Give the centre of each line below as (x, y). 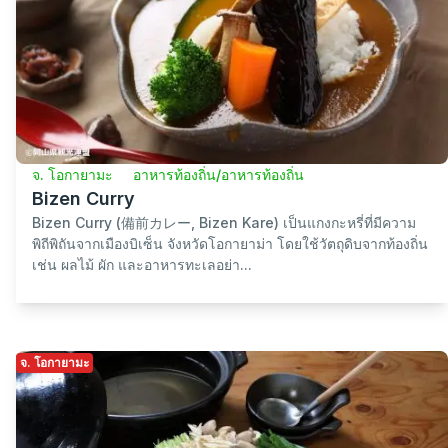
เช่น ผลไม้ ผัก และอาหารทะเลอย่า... (142, 265)
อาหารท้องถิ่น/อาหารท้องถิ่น (218, 175)
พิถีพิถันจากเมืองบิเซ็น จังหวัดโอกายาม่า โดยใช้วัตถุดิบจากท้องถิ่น (230, 244)
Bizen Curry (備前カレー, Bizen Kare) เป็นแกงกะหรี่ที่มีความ (224, 223)
